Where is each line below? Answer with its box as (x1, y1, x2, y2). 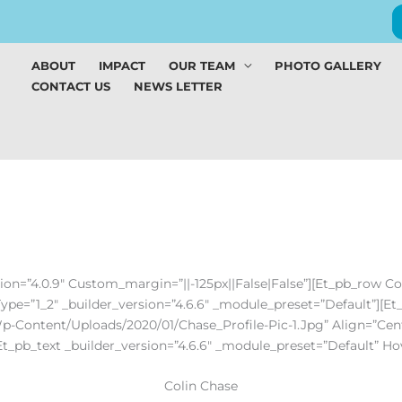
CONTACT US (31, 79, 110, 94)
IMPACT (99, 58, 145, 74)
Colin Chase (164, 378, 238, 395)
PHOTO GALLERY (275, 58, 381, 74)
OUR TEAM (169, 58, 235, 74)
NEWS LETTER (134, 79, 223, 94)
